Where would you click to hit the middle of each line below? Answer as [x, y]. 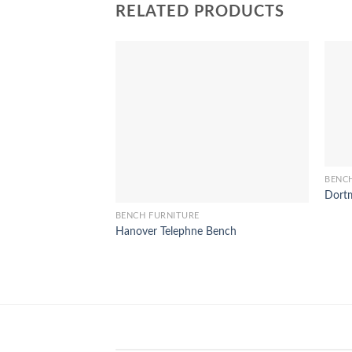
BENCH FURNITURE [157, 216]
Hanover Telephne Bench [176, 231]
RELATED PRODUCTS [200, 11]
